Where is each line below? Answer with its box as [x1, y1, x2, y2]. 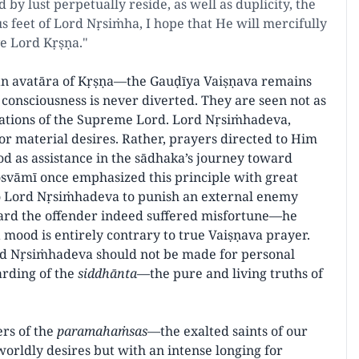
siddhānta [78, 264, 137, 282]
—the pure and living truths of [137, 264, 323, 282]
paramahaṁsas [57, 322, 147, 340]
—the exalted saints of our [147, 322, 308, 340]
